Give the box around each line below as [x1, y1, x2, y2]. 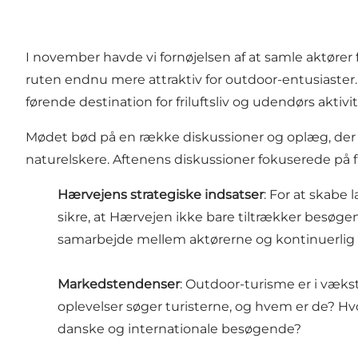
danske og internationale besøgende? [58, 320, 301, 336]
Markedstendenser [58, 276, 180, 292]
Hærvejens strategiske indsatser [58, 186, 264, 202]
